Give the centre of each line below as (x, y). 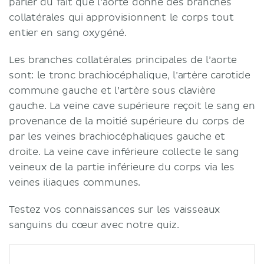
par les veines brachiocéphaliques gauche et (117, 136)
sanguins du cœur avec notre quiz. (94, 225)
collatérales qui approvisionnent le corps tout (121, 17)
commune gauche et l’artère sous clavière (112, 90)
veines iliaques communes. (75, 182)
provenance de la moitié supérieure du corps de (127, 121)
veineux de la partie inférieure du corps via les (122, 167)
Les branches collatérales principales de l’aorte (123, 60)
